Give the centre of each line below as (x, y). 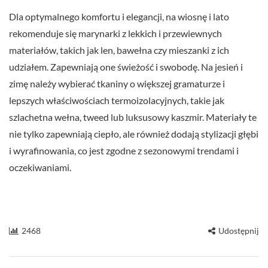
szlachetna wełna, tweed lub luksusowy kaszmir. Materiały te (133, 117)
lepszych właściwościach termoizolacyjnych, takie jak (117, 100)
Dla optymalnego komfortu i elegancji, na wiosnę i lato (119, 17)
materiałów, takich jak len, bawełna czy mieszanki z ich (119, 50)
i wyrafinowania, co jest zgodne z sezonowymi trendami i (124, 151)
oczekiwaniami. (40, 167)
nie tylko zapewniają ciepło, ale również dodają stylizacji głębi (134, 134)
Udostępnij (239, 231)
